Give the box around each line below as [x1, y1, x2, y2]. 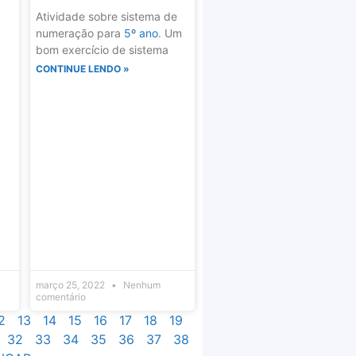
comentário [35, 290, 86, 303]
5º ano [123, 26, 158, 41]
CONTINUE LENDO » [35, 63, 130, 75]
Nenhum [120, 278, 161, 291]
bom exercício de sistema [35, 43, 168, 57]
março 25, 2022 [35, 278, 107, 291]
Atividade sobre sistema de [35, 10, 177, 24]
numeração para [35, 26, 124, 41]
